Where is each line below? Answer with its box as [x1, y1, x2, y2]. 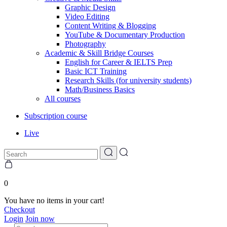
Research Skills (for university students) [65, 76, 192, 85]
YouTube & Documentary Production [65, 30, 185, 39]
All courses [45, 94, 81, 103]
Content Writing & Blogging [65, 21, 156, 30]
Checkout [4, 205, 35, 214]
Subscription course [24, 111, 87, 120]
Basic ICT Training [65, 67, 127, 75]
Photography [65, 40, 106, 48]
